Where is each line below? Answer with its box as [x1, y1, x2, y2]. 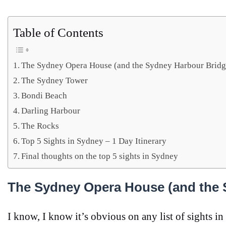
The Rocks [21, 121, 60, 131]
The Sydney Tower [21, 75, 88, 85]
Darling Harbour [21, 105, 81, 116]
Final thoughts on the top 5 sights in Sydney [21, 151, 179, 161]
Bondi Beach [21, 90, 68, 100]
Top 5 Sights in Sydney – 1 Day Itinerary [21, 136, 169, 146]
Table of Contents [13, 26, 103, 40]
